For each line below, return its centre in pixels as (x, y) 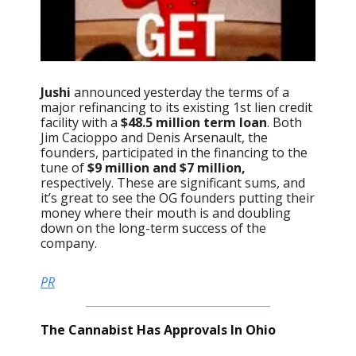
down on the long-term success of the (153, 228)
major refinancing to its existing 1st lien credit (176, 107)
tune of (64, 167)
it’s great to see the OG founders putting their (178, 197)
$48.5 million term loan (194, 122)
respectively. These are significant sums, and (173, 182)
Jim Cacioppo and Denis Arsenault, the (154, 137)
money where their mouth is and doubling (166, 213)
